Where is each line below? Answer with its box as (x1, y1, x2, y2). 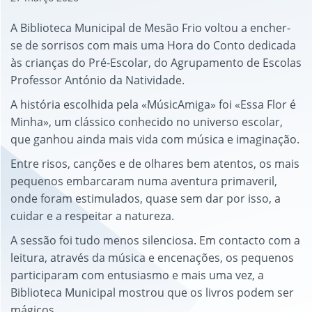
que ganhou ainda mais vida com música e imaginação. (10, 132, 299, 147)
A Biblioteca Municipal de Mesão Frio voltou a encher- (10, 20, 290, 36)
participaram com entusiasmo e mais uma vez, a (10, 267, 264, 283)
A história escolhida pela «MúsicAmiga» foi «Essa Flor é (10, 97, 296, 112)
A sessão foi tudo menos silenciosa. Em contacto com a (10, 233, 300, 248)
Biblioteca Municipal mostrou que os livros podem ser (10, 285, 294, 300)
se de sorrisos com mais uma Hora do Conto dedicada (10, 38, 296, 53)
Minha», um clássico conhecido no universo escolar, (10, 114, 283, 130)
